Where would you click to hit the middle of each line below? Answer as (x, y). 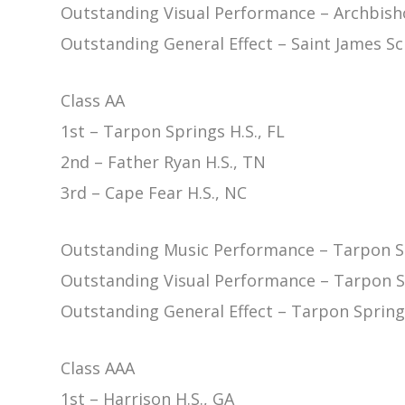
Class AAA (98, 367)
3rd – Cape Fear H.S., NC (154, 192)
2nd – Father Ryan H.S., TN (164, 161)
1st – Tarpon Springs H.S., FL (173, 131)
